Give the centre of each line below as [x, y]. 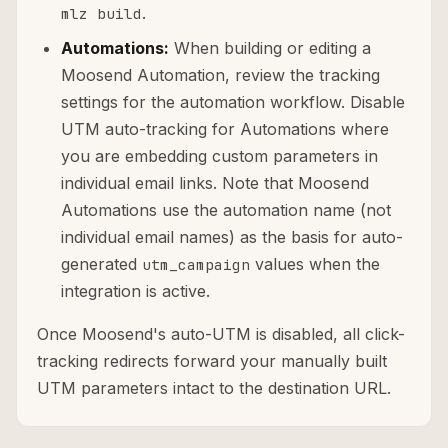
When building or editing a [270, 48]
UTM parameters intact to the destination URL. [214, 388]
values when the [315, 264]
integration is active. [135, 291]
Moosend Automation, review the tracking [220, 75]
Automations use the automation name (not [226, 210]
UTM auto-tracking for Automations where [225, 129]
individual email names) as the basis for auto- [232, 237]
